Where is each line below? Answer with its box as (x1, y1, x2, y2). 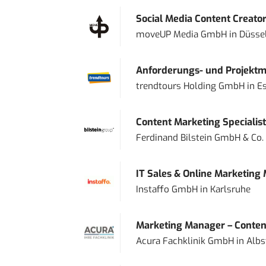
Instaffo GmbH (135, 183, 198, 195)
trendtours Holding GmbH (135, 80, 245, 92)
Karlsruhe (210, 183, 251, 195)
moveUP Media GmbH (135, 28, 227, 40)
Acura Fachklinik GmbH (135, 235, 234, 247)
